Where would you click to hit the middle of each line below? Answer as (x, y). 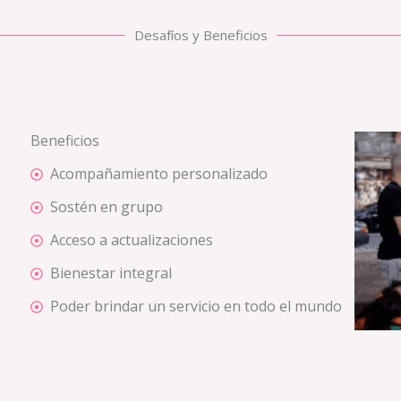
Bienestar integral (111, 273)
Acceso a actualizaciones (132, 240)
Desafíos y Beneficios (200, 35)
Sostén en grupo (107, 207)
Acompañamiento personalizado (159, 174)
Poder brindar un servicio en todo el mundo (196, 307)
